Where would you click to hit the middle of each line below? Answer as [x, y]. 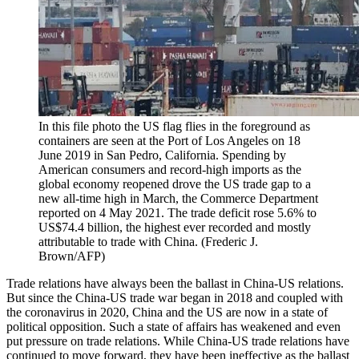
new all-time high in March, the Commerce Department [178, 198]
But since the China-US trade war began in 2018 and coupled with [175, 297]
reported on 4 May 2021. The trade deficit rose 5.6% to [177, 212]
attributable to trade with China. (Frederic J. [148, 241]
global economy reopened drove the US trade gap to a [175, 184]
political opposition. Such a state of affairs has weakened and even [173, 326]
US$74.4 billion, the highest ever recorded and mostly [175, 227]
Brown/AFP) [72, 256]
